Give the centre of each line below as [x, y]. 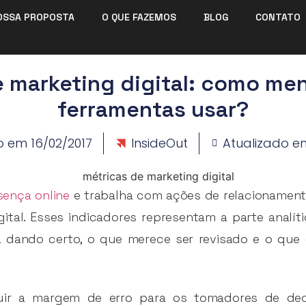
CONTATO [278, 17]
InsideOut [159, 143]
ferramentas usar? [153, 109]
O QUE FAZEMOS [139, 17]
